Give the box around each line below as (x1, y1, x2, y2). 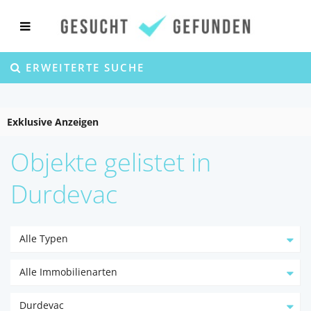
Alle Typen (19, 232, 68, 245)
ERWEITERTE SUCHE (22, 60, 144, 74)
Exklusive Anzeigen (7, 115, 99, 128)
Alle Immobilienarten (19, 265, 117, 278)
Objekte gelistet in (10, 145, 211, 179)
